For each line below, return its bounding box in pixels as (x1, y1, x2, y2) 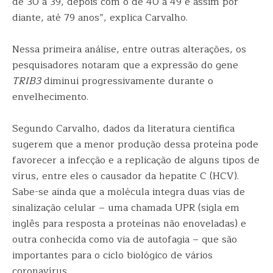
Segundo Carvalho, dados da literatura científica (12, 121, 235, 136)
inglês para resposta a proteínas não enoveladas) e (12, 216, 246, 232)
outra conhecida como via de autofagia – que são (12, 232, 237, 247)
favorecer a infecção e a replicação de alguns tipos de (12, 152, 260, 168)
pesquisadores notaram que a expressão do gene (12, 57, 238, 73)
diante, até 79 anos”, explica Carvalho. (12, 10, 188, 26)
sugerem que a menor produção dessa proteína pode (12, 136, 258, 152)
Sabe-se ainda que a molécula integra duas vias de (12, 184, 245, 200)
